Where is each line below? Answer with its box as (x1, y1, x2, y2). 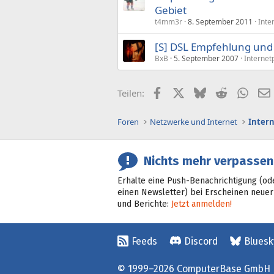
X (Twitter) (183, 85, 228, 98)
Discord (184, 235, 218, 247)
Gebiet (155, 2, 187, 17)
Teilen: (117, 86, 144, 99)
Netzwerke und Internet (150, 116, 238, 127)
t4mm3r (155, 16, 182, 27)
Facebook (162, 85, 203, 98)
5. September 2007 (174, 53, 239, 64)
